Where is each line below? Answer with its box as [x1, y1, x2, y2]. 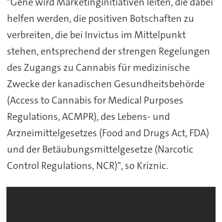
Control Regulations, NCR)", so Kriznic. [6, 159, 168, 172]
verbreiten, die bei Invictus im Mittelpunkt [6, 28, 186, 41]
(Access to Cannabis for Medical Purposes [6, 93, 183, 107]
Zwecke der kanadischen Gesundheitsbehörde [6, 77, 205, 90]
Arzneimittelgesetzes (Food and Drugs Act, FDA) [6, 126, 209, 139]
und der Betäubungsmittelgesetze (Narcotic [6, 142, 193, 156]
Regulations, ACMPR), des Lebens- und [6, 110, 170, 123]
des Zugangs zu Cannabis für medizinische [6, 60, 190, 74]
